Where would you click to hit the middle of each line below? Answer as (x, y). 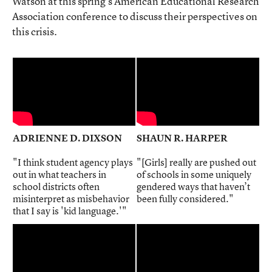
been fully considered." (185, 198)
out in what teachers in (59, 174)
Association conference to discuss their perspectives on (135, 16)
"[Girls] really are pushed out (196, 162)
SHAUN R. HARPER (182, 138)
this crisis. (35, 31)
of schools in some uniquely (194, 174)
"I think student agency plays (73, 162)
